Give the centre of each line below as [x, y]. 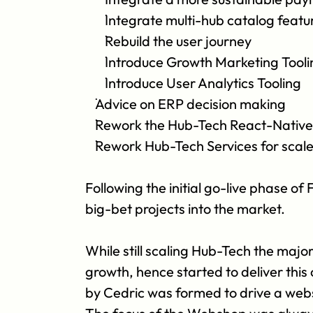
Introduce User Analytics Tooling [203, 83]
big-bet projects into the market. [185, 209]
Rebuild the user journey [180, 41]
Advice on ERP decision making [190, 104]
